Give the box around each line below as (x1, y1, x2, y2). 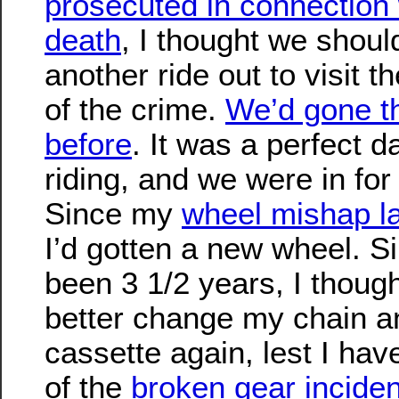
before (45, 126, 132, 161)
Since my (45, 195, 182, 231)
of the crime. (45, 91, 225, 126)
